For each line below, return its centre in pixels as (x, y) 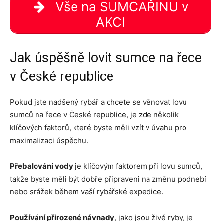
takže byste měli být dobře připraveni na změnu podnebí (108, 179)
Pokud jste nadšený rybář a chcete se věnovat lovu (98, 102)
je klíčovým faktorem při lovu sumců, (138, 166)
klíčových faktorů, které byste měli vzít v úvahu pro (98, 128)
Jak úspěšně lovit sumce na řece (106, 58)
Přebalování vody (41, 166)
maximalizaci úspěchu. (49, 141)
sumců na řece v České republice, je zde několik (94, 115)
